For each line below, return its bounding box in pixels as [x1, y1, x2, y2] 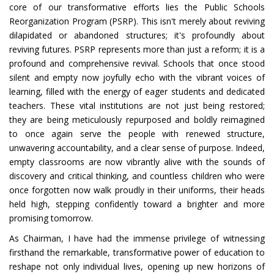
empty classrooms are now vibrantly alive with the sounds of [9, 156, 265, 168]
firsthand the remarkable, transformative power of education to [9, 246, 265, 258]
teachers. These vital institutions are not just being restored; [9, 100, 265, 111]
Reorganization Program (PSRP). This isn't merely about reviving [9, 15, 265, 27]
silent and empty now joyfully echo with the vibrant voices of [9, 72, 265, 83]
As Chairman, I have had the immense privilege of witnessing [9, 232, 265, 244]
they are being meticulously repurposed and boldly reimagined [9, 114, 265, 125]
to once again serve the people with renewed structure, [9, 128, 265, 139]
